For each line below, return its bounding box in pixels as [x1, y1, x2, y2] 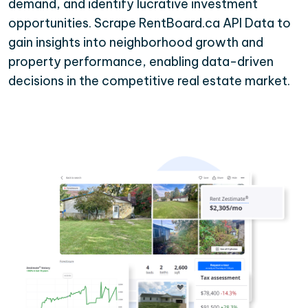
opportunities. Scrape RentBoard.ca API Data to [8, 15, 291, 32]
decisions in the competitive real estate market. [8, 73, 290, 89]
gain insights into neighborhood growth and [8, 34, 263, 51]
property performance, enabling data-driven [8, 54, 274, 70]
